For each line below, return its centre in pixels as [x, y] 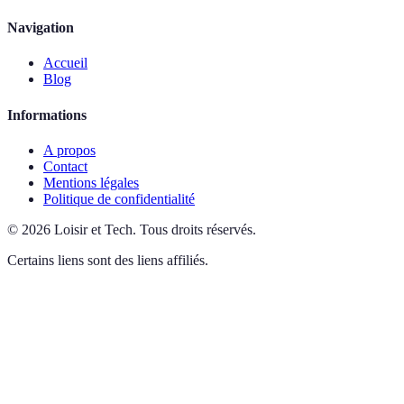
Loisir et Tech [93, 229]
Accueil [65, 63]
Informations [47, 115]
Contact [65, 166]
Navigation [41, 28]
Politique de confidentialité [119, 198]
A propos [69, 150]
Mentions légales [91, 182]
